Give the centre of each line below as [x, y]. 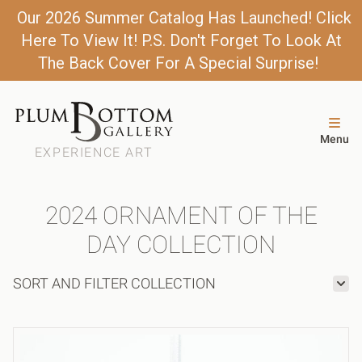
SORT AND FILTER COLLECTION [114, 283]
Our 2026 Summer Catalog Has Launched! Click [184, 18]
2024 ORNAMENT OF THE [181, 215]
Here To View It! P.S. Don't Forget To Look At [181, 40]
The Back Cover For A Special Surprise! [178, 63]
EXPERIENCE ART [94, 152]
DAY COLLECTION [181, 244]
